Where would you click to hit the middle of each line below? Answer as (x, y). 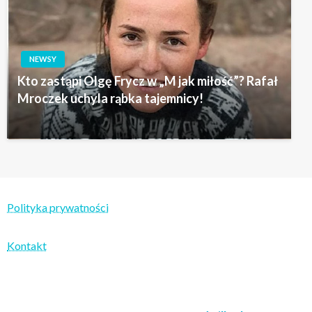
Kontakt (27, 245)
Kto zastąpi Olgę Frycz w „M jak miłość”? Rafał (148, 81)
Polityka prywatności (58, 207)
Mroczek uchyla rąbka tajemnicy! (110, 98)
